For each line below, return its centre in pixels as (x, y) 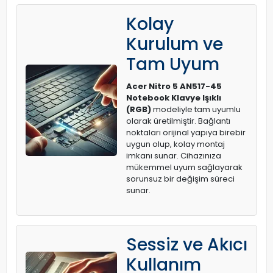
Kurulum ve (175, 44)
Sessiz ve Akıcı (187, 245)
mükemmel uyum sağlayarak (184, 167)
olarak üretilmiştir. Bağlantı (178, 121)
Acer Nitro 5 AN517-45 (174, 86)
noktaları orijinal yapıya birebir (186, 133)
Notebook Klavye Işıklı (174, 98)
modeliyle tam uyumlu (196, 109)
